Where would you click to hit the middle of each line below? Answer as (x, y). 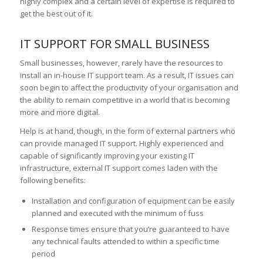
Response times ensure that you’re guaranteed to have (130, 229)
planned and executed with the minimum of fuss (117, 213)
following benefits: (53, 181)
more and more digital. (60, 112)
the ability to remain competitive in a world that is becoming (124, 100)
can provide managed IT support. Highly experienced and (122, 144)
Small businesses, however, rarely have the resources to (121, 63)
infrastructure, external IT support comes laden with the (119, 168)
